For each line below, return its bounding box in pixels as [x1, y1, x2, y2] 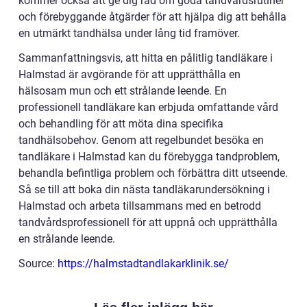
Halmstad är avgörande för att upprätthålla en [19, 67, 241, 81]
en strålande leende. [19, 232, 115, 245]
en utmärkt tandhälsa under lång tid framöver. [19, 26, 240, 40]
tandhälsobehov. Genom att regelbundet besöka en [19, 133, 264, 147]
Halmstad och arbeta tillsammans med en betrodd [19, 199, 261, 212]
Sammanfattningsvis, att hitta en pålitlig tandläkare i [19, 51, 273, 64]
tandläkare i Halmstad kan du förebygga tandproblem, [19, 149, 280, 163]
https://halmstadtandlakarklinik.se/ [58, 256, 229, 270]
